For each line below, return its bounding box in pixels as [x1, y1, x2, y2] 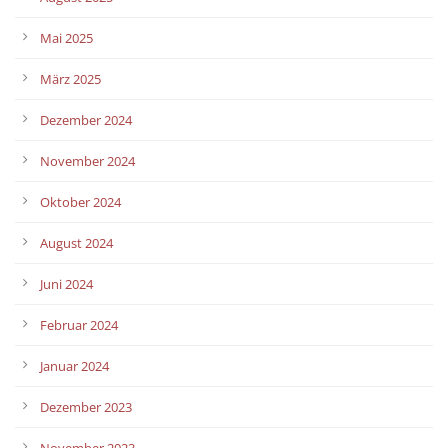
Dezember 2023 [40, 397, 132, 416]
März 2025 [40, 69, 101, 88]
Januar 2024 [40, 356, 109, 375]
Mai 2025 [40, 28, 93, 47]
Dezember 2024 [40, 110, 132, 129]
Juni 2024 [40, 274, 93, 293]
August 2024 [40, 233, 113, 252]
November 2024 [40, 151, 135, 170]
